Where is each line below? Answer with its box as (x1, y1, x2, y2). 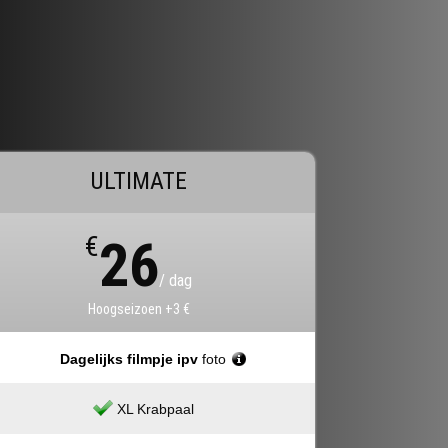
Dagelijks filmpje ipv (60, 351, 199, 368)
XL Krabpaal (116, 401, 194, 417)
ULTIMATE (90, 167, 188, 196)
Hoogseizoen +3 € (87, 301, 190, 318)
